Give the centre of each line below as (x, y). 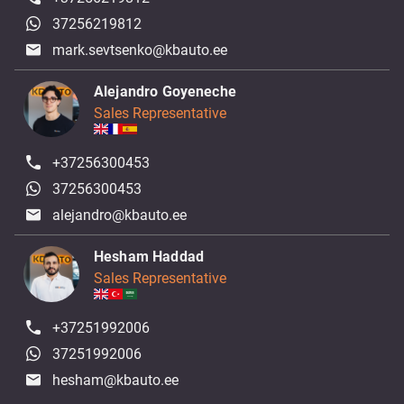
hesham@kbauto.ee (116, 380)
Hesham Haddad (149, 257)
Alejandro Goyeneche (165, 92)
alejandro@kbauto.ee (120, 215)
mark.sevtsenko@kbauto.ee (140, 50)
